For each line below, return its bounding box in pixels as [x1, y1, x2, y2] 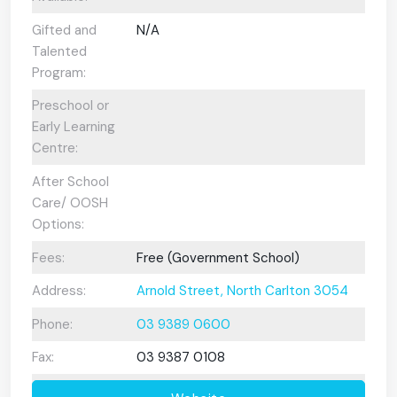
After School [32, 172, 109, 191]
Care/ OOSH [32, 193, 108, 212]
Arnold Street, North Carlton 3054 [136, 282, 348, 300]
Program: [32, 63, 86, 82]
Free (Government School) [136, 248, 300, 267]
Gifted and [32, 20, 97, 39]
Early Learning [32, 118, 115, 136]
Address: [32, 282, 86, 300]
